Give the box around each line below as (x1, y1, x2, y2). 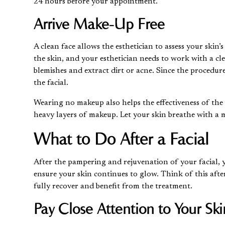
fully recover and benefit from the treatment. (34, 182, 193, 190)
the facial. (34, 78, 71, 87)
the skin (34, 54, 62, 63)
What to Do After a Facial (34, 128, 209, 149)
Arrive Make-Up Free (34, 14, 165, 33)
